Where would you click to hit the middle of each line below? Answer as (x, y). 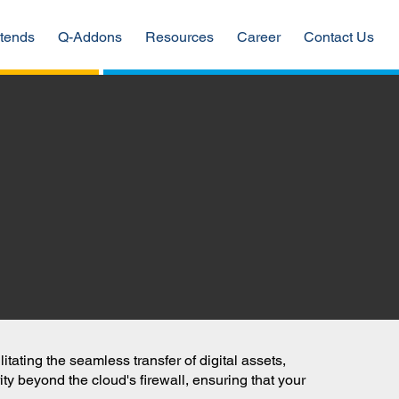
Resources (179, 37)
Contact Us (338, 37)
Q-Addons (90, 37)
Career (258, 37)
